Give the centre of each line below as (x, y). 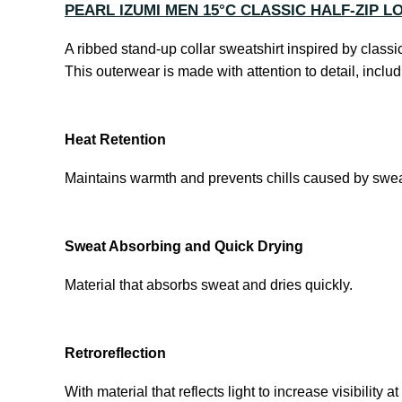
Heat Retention (115, 140)
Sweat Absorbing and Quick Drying (184, 246)
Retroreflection (115, 353)
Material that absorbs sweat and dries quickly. (209, 285)
